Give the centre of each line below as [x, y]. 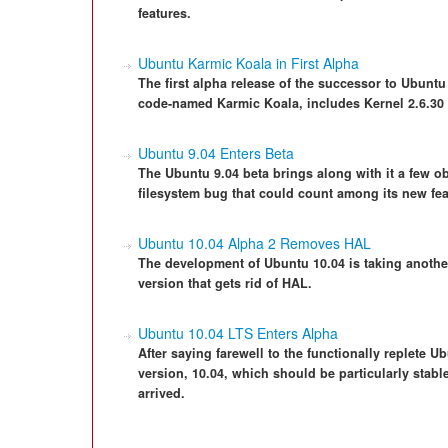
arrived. [161, 393]
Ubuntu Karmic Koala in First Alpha [248, 63]
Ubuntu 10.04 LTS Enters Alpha [238, 333]
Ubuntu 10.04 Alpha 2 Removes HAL [254, 243]
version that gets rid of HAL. [225, 283]
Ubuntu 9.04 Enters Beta [216, 153]
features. [164, 13]
